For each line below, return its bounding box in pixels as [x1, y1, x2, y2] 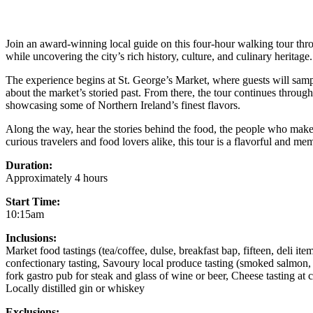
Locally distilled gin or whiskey [6, 282, 145, 294]
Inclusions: [6, 231, 57, 244]
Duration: [6, 159, 52, 171]
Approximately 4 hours [6, 171, 108, 184]
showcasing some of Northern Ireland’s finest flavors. [6, 99, 240, 111]
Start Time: [6, 195, 60, 208]
